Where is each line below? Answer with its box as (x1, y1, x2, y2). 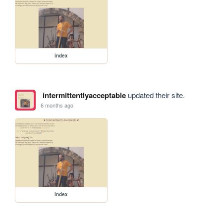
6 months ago (41, 101, 74, 110)
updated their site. (125, 89, 185, 100)
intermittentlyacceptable (42, 89, 126, 101)
